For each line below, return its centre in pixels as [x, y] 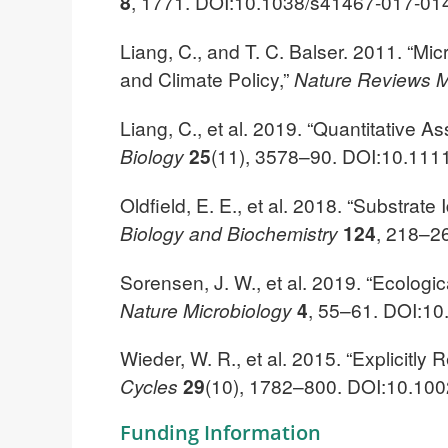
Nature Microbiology [206, 309]
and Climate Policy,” [207, 79]
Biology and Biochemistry [229, 232]
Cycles [149, 386]
